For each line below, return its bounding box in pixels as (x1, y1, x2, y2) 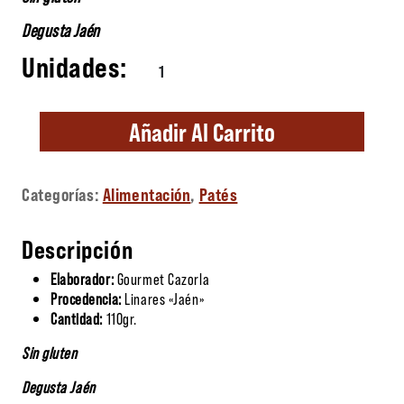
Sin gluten (22, 342, 78, 363)
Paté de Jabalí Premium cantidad (131, 52, 336, 73)
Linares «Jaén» (121, 288, 205, 308)
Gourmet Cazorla (116, 268, 210, 289)
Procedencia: (50, 288, 122, 308)
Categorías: (22, 182, 103, 205)
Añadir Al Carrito (129, 115, 275, 147)
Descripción (22, 233, 133, 264)
